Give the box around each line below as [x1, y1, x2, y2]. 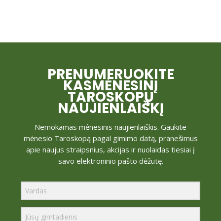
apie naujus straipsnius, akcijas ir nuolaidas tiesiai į [26, 144, 195, 154]
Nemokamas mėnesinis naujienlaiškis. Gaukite [35, 121, 186, 132]
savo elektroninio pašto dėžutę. [58, 155, 163, 166]
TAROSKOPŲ [67, 87, 154, 107]
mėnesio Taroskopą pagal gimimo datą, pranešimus [23, 133, 198, 143]
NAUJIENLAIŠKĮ [57, 98, 164, 118]
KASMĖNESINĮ [63, 75, 158, 95]
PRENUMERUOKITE [47, 64, 174, 84]
